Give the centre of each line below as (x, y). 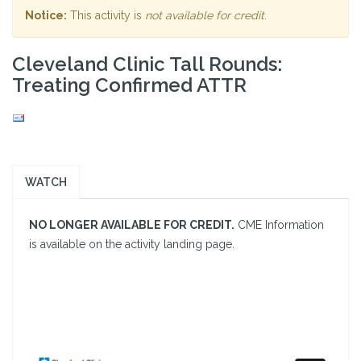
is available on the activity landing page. (132, 244)
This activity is (106, 15)
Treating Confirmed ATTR (129, 85)
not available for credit (205, 15)
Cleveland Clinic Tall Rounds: (147, 64)
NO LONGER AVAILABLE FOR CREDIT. (132, 225)
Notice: (46, 15)
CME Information (279, 225)
